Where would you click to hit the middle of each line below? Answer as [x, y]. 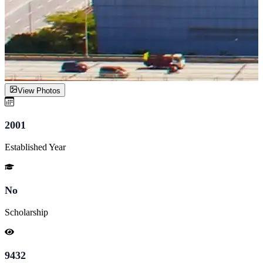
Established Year [35, 147]
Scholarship [26, 212]
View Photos [39, 90]
